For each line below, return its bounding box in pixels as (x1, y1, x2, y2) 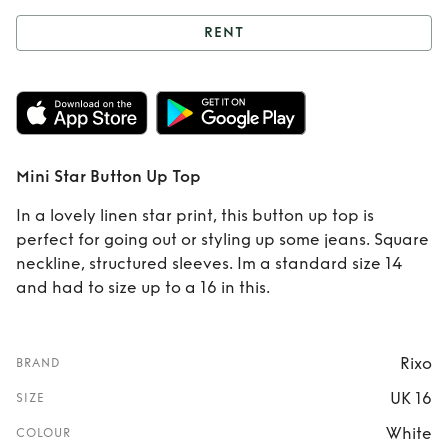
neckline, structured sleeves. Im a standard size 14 (16, 254, 402, 273)
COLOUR (16, 426, 71, 440)
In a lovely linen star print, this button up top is (16, 206, 374, 225)
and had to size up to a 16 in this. (16, 278, 270, 297)
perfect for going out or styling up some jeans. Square (16, 230, 429, 249)
